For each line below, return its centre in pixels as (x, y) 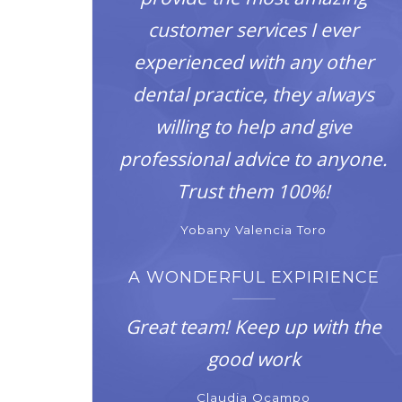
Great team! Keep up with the (254, 327)
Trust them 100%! (254, 191)
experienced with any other (253, 62)
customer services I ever (254, 30)
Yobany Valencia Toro (254, 230)
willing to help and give (254, 127)
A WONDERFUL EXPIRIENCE (253, 277)
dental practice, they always (254, 94)
